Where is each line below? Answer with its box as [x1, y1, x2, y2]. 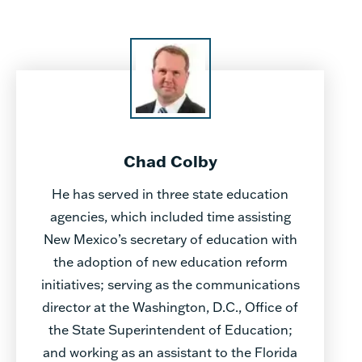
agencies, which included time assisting [49, 207, 291, 225]
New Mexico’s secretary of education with [43, 229, 297, 247]
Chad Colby [123, 149, 217, 171]
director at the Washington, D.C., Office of [42, 297, 298, 315]
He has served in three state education [52, 184, 288, 202]
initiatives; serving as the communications [40, 275, 300, 293]
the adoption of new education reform [53, 252, 288, 270]
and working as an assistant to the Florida [43, 343, 297, 360]
